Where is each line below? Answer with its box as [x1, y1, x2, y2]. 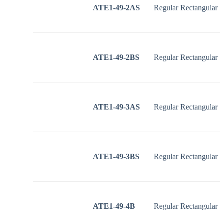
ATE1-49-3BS [93, 152, 140, 161]
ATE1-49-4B [93, 202, 136, 211]
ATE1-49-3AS [93, 103, 140, 111]
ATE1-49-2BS [93, 53, 140, 62]
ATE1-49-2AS [93, 3, 140, 12]
